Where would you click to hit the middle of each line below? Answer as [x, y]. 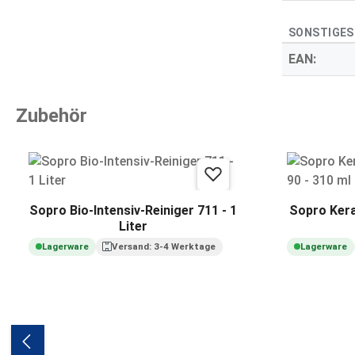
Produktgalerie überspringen [97, 148]
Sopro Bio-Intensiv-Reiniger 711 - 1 [133, 211]
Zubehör [52, 116]
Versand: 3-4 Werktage [164, 247]
